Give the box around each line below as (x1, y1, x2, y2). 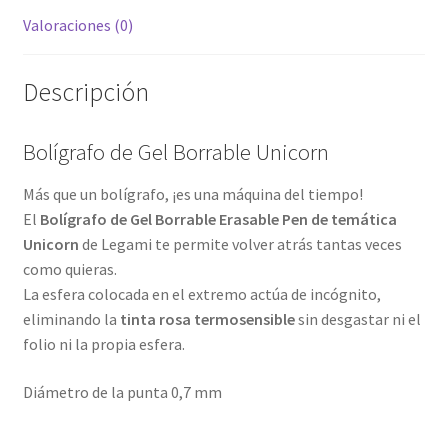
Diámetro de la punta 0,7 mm (22, 382, 222, 403)
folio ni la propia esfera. (22, 334, 185, 355)
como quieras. (22, 259, 117, 280)
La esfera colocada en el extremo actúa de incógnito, (22, 284, 381, 305)
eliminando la (22, 309, 120, 330)
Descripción (22, 76, 149, 109)
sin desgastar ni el (294, 309, 421, 330)
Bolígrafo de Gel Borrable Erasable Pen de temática (39, 209, 397, 230)
